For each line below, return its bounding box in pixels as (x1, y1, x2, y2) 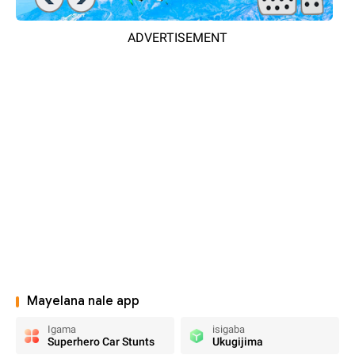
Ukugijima (212, 335, 263, 348)
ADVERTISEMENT (128, 30, 227, 45)
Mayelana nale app (27, 293, 139, 309)
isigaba (212, 323, 245, 335)
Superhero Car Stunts (48, 335, 155, 348)
